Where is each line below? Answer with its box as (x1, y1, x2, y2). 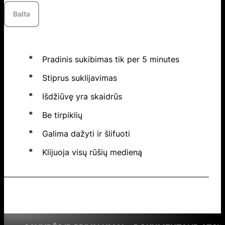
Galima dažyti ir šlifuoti (42, 128, 130, 139)
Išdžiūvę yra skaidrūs (42, 91, 122, 101)
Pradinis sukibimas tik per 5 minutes (42, 54, 179, 64)
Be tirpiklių (42, 109, 82, 120)
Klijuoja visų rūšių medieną (42, 147, 142, 157)
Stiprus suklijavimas (42, 72, 117, 83)
